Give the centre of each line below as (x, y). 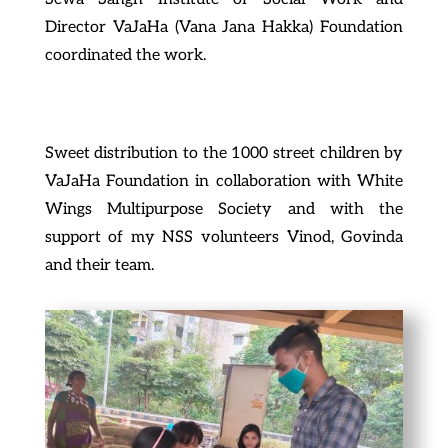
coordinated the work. (125, 55)
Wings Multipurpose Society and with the (224, 209)
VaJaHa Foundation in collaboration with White (224, 181)
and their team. (99, 265)
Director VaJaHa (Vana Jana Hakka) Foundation (224, 27)
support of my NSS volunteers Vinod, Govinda (224, 237)
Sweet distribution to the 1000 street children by (224, 153)
